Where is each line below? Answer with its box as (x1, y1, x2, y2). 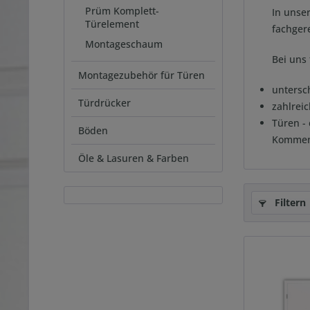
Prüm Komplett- (85, 4, 159, 17)
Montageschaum (85, 37, 163, 51)
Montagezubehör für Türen (78, 69, 205, 82)
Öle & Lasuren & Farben (78, 152, 189, 165)
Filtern (272, 196, 306, 209)
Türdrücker (78, 96, 131, 109)
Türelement (85, 17, 139, 30)
